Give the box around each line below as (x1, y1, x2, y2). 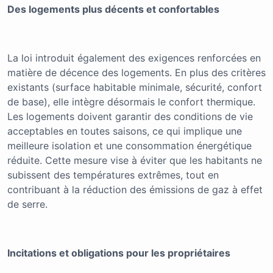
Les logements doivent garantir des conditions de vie (7, 110, 253, 123)
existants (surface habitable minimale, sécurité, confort (7, 81, 262, 94)
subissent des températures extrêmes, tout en (7, 169, 219, 182)
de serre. (7, 198, 48, 211)
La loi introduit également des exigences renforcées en (7, 52, 261, 65)
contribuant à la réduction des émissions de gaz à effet (7, 183, 263, 196)
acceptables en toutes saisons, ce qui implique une (7, 125, 242, 138)
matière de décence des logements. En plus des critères (7, 66, 266, 79)
